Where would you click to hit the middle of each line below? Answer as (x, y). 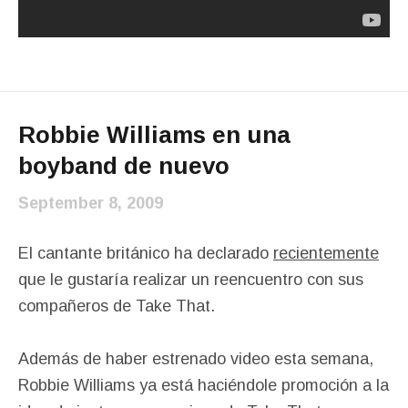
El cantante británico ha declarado (146, 253)
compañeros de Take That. (117, 306)
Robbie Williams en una (154, 135)
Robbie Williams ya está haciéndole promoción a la (204, 385)
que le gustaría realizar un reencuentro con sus (191, 280)
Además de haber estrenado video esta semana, (196, 359)
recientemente (326, 253)
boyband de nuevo (124, 166)
